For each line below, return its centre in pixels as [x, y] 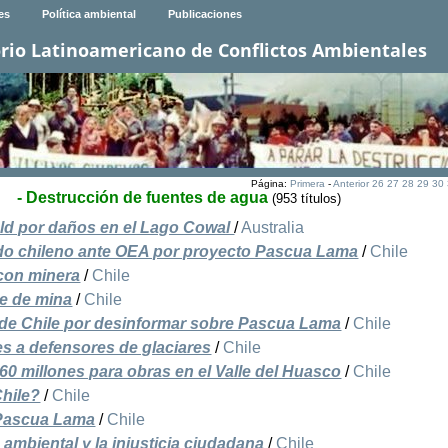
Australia [273, 228]
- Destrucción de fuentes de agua [143, 198]
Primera [307, 184]
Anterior [350, 184]
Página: [270, 184]
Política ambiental [88, 14]
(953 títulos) [307, 199]
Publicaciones [204, 14]
